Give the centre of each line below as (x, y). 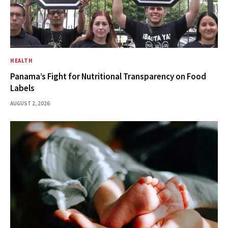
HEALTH (22, 61)
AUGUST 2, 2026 (30, 104)
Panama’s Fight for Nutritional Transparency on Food (108, 77)
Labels (22, 88)
